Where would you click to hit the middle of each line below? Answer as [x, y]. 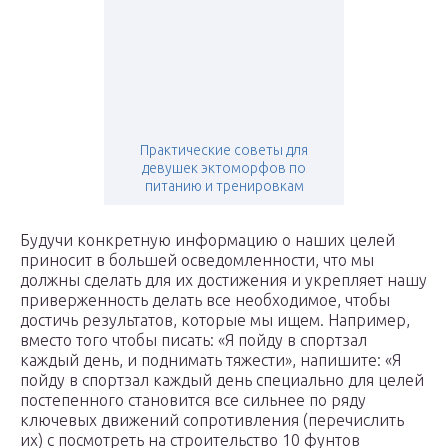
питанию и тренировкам [224, 186]
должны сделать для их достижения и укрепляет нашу [223, 280]
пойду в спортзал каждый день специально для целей [222, 380]
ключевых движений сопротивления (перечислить [212, 420]
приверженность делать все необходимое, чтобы [205, 300]
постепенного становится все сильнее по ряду [193, 400]
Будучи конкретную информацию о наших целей [207, 240]
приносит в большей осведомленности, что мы [197, 260]
